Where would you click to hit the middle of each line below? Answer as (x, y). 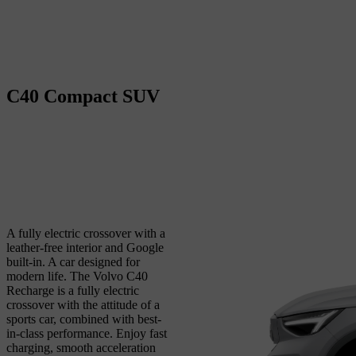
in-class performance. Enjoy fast (87, 334)
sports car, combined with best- (84, 319)
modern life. (38, 277)
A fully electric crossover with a (86, 234)
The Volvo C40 (109, 277)
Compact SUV (102, 96)
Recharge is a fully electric (73, 291)
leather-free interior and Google (85, 248)
